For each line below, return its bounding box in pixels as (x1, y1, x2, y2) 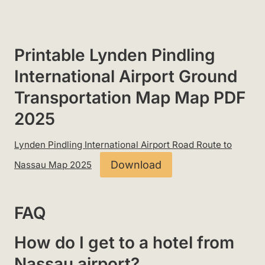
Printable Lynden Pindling (14, 45, 215, 66)
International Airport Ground (14, 66, 237, 87)
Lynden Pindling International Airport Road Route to (14, 139, 232, 151)
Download (110, 158, 161, 171)
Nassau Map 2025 (14, 159, 92, 171)
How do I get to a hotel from (14, 232, 234, 253)
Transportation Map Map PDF (14, 88, 245, 108)
